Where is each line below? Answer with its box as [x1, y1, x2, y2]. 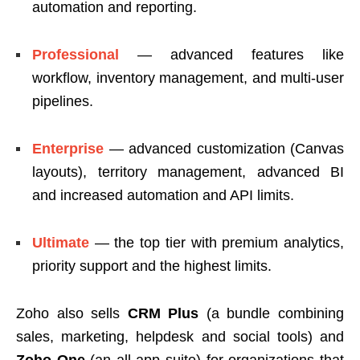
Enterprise [32, 140, 104, 157]
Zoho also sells [16, 305, 128, 321]
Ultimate [32, 234, 89, 251]
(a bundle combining [198, 305, 345, 321]
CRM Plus [127, 305, 199, 321]
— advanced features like [137, 46, 344, 63]
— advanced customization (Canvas [108, 140, 344, 157]
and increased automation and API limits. [32, 186, 294, 203]
